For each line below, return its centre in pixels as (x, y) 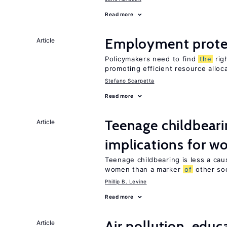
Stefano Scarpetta (130, 81)
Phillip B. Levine (126, 181)
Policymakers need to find (152, 59)
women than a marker (144, 169)
